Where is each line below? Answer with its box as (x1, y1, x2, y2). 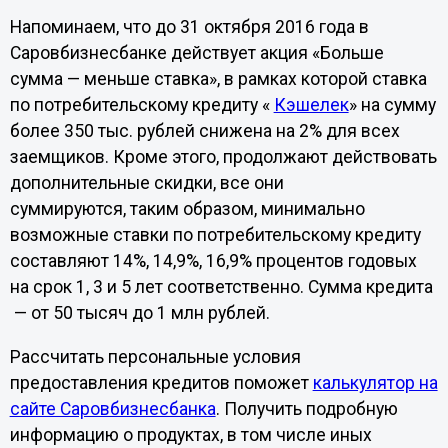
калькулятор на (312, 372, 438, 393)
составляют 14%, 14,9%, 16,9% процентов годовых (9, 250, 417, 271)
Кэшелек (273, 94, 349, 115)
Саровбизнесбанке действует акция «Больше (9, 42, 384, 63)
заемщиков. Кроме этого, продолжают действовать (9, 146, 437, 167)
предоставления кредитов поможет (9, 372, 313, 393)
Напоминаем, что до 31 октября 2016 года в (9, 16, 369, 37)
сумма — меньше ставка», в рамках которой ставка (9, 68, 427, 89)
